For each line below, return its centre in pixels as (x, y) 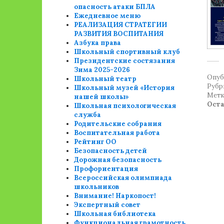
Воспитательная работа (117, 133)
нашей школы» (102, 97)
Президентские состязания (125, 61)
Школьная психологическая (125, 106)
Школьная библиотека (115, 214)
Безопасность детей (111, 151)
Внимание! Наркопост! (115, 196)
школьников (97, 187)
